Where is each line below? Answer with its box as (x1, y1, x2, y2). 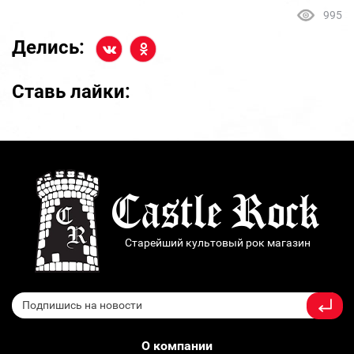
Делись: (12, 36, 85, 59)
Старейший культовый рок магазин (125, 235, 311, 249)
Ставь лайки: (12, 80, 130, 103)
